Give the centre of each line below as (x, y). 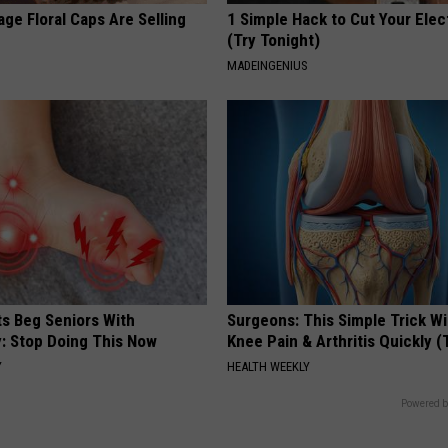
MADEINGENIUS (268, 66)
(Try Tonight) (274, 40)
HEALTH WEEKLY (269, 367)
